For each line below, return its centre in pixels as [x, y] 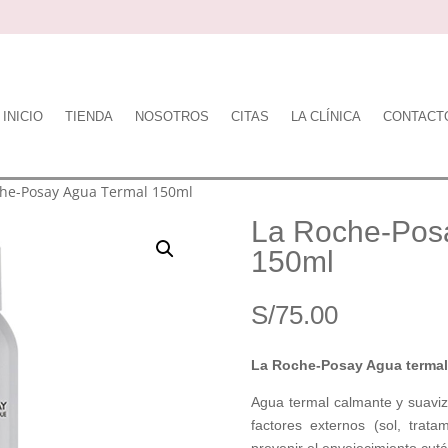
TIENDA [89, 116]
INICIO [23, 116]
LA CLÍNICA [326, 116]
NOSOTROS [172, 116]
